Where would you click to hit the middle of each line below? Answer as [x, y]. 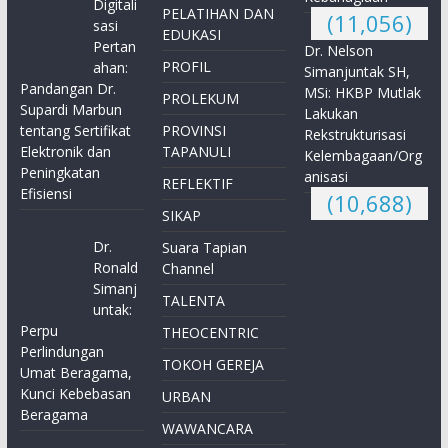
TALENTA [194, 300]
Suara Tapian [205, 247]
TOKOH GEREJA [213, 364]
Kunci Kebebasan [75, 393]
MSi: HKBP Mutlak [363, 92]
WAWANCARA [208, 428]
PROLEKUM [201, 98]
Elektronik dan [65, 151]
